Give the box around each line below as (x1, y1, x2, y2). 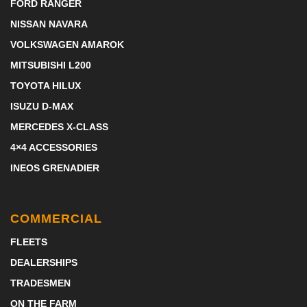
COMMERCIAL (10, 212, 102, 225)
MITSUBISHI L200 (10, 60, 91, 71)
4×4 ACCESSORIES (10, 142, 97, 153)
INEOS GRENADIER (10, 162, 99, 173)
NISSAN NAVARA (10, 19, 88, 29)
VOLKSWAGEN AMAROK (10, 39, 124, 50)
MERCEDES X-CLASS (10, 121, 108, 132)
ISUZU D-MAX (10, 101, 73, 112)
